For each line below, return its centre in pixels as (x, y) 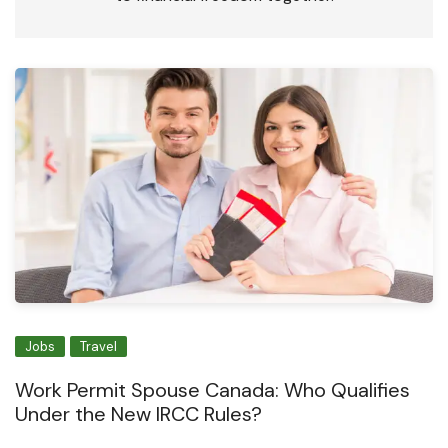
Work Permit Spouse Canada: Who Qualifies (212, 389)
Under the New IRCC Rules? (138, 413)
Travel (98, 346)
